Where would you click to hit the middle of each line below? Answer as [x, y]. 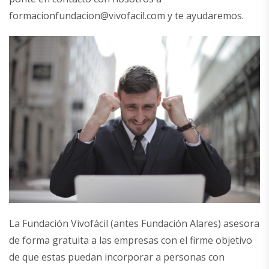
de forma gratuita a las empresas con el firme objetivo [131, 240]
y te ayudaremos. [204, 15]
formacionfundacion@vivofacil [77, 15]
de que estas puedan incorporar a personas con [117, 257]
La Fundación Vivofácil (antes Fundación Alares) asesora [134, 224]
